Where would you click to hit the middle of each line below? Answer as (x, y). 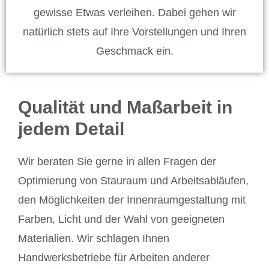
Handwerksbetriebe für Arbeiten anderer (114, 257)
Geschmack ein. (134, 51)
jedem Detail (71, 128)
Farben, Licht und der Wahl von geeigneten (121, 219)
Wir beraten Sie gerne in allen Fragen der (117, 161)
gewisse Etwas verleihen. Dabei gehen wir (134, 12)
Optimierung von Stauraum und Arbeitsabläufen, (133, 180)
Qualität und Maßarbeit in (125, 107)
